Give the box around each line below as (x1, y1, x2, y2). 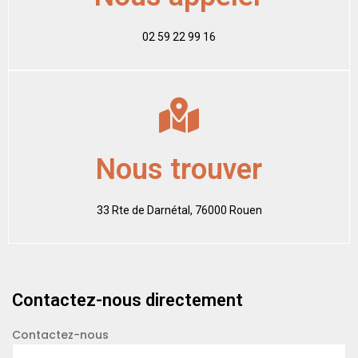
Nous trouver (96, 153, 262, 186)
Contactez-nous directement (12, 290, 243, 310)
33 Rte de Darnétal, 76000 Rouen (96, 204, 262, 217)
